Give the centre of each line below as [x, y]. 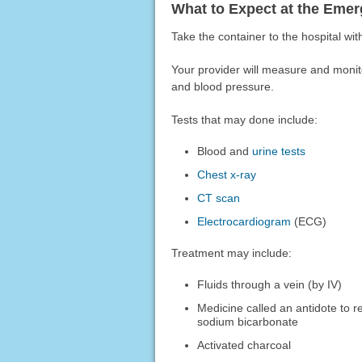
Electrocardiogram [244, 221]
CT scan [219, 198]
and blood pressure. [222, 87]
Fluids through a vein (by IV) [270, 284]
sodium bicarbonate [248, 321]
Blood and [225, 152]
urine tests [279, 152]
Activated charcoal [244, 345]
